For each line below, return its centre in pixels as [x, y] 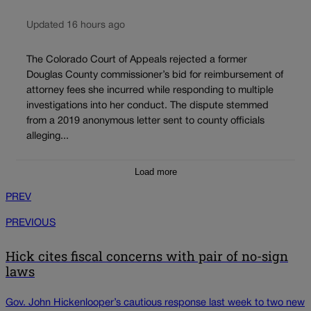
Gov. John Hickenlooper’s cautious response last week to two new [155, 303]
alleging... [48, 136]
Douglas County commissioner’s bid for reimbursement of [155, 75]
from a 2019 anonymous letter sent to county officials [145, 121]
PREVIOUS [31, 224]
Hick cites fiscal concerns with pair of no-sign [147, 256]
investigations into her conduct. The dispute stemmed [148, 106]
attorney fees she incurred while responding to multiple [150, 90]
